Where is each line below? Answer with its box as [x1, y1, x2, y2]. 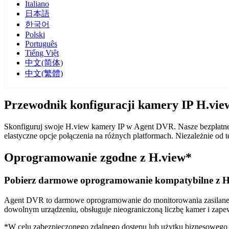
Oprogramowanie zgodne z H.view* [4, 151, 192, 165]
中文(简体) [25, 58, 63, 67]
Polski [25, 30, 45, 39]
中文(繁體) [25, 69, 63, 78]
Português [25, 39, 57, 49]
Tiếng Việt [25, 49, 59, 58]
